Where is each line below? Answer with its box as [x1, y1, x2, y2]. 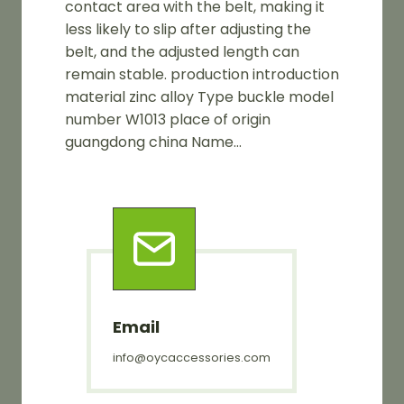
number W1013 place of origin [65, 108, 271, 130]
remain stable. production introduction [65, 63, 339, 85]
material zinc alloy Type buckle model [65, 86, 334, 107]
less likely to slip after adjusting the [65, 18, 311, 40]
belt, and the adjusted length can [65, 41, 299, 62]
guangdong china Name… [65, 131, 242, 152]
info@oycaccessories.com [113, 349, 271, 365]
